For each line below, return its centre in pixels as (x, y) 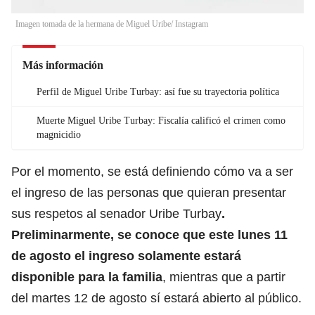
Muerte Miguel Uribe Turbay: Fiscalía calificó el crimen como (161, 120)
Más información (63, 65)
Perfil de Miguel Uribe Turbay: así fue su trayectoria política (158, 91)
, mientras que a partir (224, 277)
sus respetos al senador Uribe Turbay (116, 213)
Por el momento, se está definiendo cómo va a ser (152, 171)
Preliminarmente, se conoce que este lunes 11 (149, 234)
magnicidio (59, 134)
